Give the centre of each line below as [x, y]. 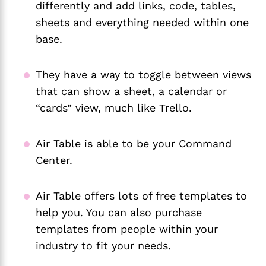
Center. [54, 160]
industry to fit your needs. [103, 246]
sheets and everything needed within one [142, 23]
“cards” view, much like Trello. [114, 108]
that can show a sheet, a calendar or [131, 91]
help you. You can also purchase [119, 213]
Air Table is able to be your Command [134, 144]
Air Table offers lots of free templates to [141, 196]
